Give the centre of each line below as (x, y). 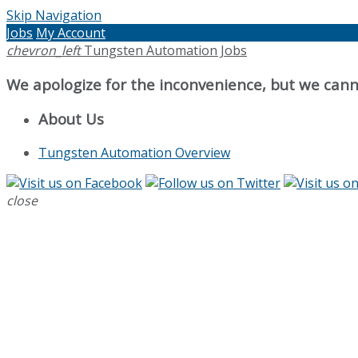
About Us (71, 119)
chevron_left (44, 50)
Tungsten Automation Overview (134, 153)
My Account (71, 33)
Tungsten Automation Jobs (165, 50)
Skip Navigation (54, 15)
